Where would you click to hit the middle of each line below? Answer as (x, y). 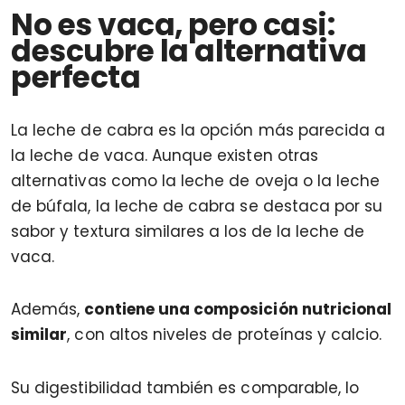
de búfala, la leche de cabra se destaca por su (197, 206)
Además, (48, 310)
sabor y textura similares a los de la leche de (188, 231)
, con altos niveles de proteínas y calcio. (225, 335)
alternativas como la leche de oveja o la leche (196, 180)
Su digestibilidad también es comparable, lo (185, 387)
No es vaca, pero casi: (173, 24)
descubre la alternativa (189, 51)
